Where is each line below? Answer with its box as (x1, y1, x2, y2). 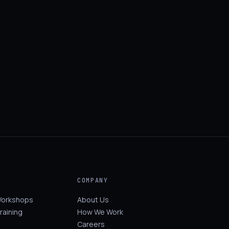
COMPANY (77, 176, 108, 185)
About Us (77, 195, 109, 205)
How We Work (77, 207, 124, 217)
